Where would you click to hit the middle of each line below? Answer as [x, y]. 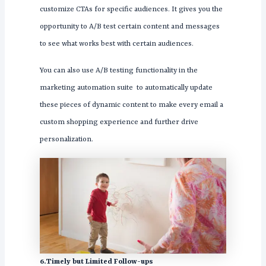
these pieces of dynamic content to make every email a [131, 105]
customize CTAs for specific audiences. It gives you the [131, 10]
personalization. [66, 140]
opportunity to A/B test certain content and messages [129, 27]
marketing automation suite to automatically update [126, 88]
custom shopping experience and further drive [119, 123]
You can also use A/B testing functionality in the [118, 71]
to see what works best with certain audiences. [116, 44]
